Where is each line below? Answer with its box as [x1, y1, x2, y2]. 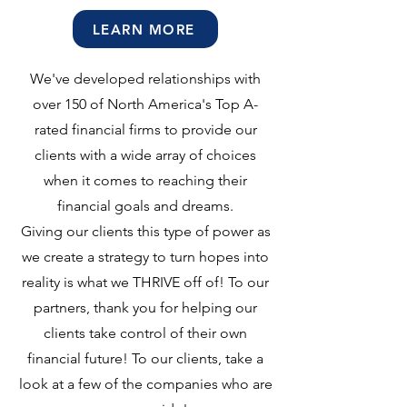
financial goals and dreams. [57, 197, 233, 214]
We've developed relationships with [30, 70, 261, 87]
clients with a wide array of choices [35, 146, 256, 164]
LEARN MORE [92, 20, 195, 38]
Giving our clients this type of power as [20, 223, 271, 240]
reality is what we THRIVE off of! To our [22, 273, 269, 291]
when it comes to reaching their [44, 172, 247, 189]
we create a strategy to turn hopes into [22, 248, 269, 265]
